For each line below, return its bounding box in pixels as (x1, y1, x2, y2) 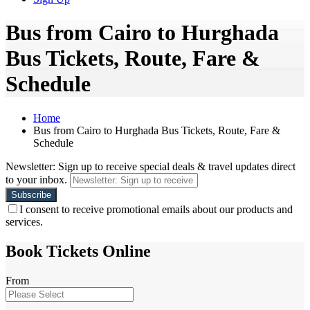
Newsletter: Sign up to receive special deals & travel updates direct (6, 160, 295, 172)
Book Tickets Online (6, 241, 151, 260)
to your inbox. (6, 173, 67, 185)
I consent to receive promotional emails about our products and (19, 203, 293, 215)
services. (6, 215, 43, 228)
